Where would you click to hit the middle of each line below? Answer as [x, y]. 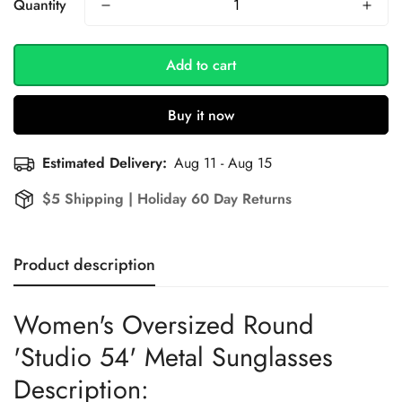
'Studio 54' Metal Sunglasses [173, 357]
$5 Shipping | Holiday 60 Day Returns [167, 198]
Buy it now [201, 115]
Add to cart [201, 65]
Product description [84, 264]
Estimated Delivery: [105, 162]
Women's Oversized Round [164, 324]
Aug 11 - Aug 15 [223, 162]
